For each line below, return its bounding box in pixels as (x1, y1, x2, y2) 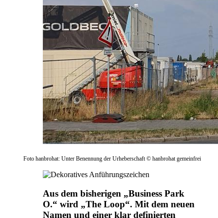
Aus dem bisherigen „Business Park (43, 188, 184, 199)
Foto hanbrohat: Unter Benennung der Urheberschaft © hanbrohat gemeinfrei (23, 155, 201, 163)
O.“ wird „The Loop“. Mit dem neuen (43, 199, 195, 210)
